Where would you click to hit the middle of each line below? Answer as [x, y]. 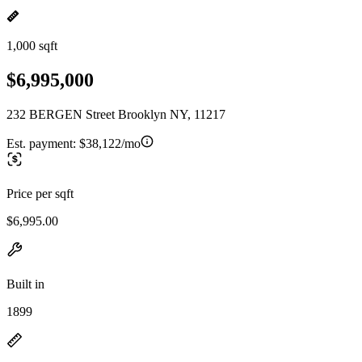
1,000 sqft [32, 46]
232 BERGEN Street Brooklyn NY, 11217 [116, 114]
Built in [25, 284]
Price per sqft [40, 193]
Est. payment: [43, 143]
